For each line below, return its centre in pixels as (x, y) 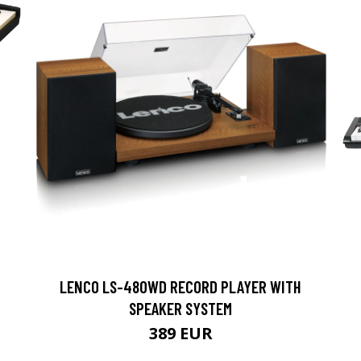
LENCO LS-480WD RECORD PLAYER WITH (180, 286)
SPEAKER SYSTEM (180, 308)
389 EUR (180, 333)
